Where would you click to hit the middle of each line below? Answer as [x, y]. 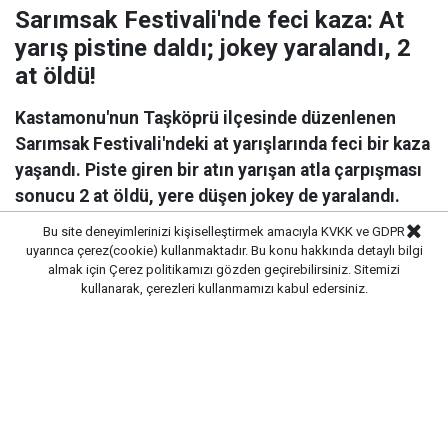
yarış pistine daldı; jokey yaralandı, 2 [213, 48]
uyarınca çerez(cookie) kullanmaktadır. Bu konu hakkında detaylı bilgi [224, 250]
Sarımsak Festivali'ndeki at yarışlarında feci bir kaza [222, 144]
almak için [78, 269]
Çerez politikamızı [161, 269]
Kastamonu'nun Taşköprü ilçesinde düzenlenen [205, 118]
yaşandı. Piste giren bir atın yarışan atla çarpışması [218, 170]
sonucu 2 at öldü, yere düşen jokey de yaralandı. [207, 196]
